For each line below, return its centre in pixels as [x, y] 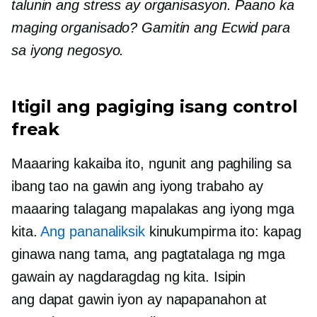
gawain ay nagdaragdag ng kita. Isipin [129, 276]
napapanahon [208, 299]
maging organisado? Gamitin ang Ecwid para [151, 27]
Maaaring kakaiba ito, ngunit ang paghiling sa [151, 163]
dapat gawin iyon [91, 299]
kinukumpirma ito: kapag [223, 231]
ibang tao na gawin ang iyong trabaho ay [138, 186]
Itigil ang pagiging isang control [155, 106]
